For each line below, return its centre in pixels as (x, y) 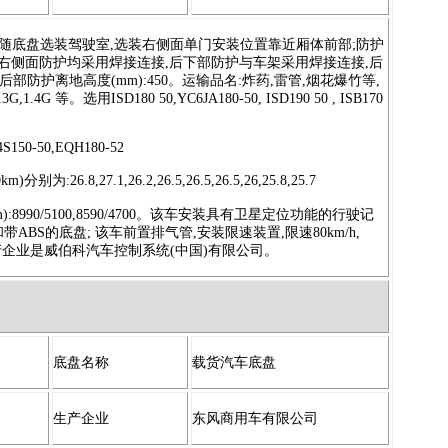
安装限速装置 (239, 232)
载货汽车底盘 (234, 362)
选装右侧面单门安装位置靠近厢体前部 (233, 44)
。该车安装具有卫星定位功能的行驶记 (255, 214)
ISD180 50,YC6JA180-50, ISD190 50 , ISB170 (247, 98)
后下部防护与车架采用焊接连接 (267, 62)
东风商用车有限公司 (255, 418)
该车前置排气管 (144, 232)
